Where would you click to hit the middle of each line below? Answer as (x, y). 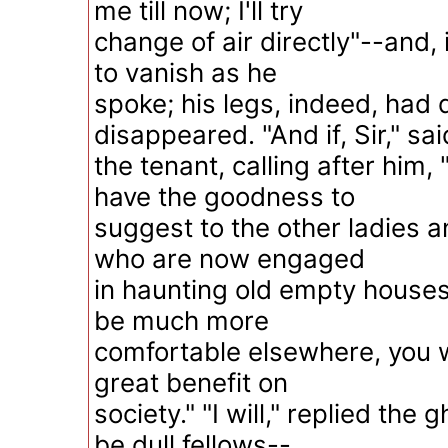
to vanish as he (185, 72)
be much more (181, 320)
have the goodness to (224, 196)
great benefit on (191, 382)
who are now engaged (229, 258)
